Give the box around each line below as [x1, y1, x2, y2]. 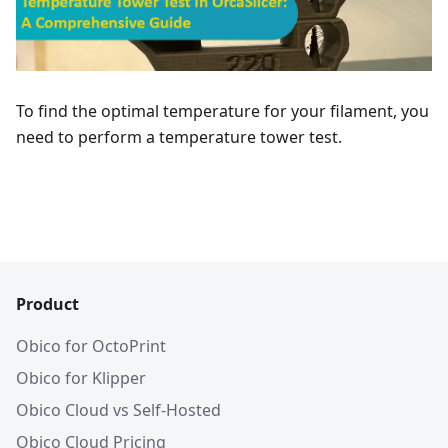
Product [16, 293, 79, 316]
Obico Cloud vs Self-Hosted [16, 399, 221, 422]
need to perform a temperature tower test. [16, 126, 342, 149]
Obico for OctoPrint [16, 335, 166, 358]
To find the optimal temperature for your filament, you [16, 100, 429, 123]
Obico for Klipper [16, 367, 146, 390]
